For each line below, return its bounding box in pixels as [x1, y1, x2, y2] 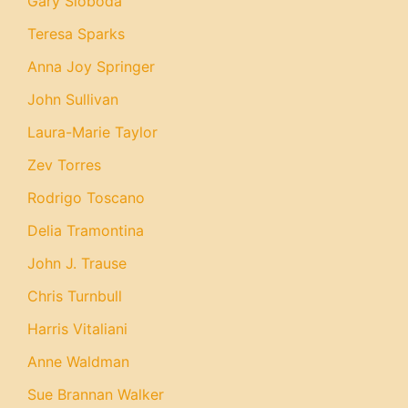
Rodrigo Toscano [27, 189, 145, 207]
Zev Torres [27, 156, 101, 174]
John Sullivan [27, 90, 118, 108]
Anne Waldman [27, 352, 129, 371]
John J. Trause [27, 254, 127, 272]
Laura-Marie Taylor [27, 123, 158, 141]
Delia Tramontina [27, 221, 144, 240]
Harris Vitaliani [27, 320, 127, 338]
